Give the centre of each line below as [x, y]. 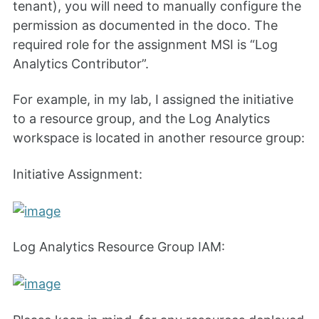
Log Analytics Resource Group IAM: [119, 247]
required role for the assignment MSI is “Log [145, 45]
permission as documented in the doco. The [145, 26]
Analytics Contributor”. [81, 64]
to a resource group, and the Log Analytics [141, 119]
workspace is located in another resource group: [159, 138]
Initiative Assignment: [78, 174]
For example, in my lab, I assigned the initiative [153, 100]
